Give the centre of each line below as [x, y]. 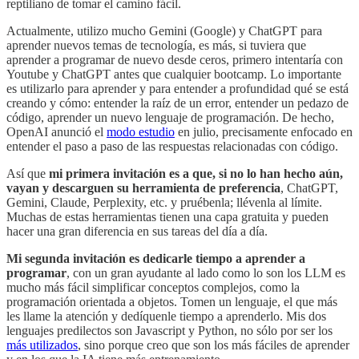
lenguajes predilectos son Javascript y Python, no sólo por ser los [169, 330]
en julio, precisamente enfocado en [264, 131]
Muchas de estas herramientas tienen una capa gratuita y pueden [167, 216]
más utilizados [42, 345]
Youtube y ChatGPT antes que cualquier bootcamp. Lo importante [174, 74]
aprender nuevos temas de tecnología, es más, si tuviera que [156, 45]
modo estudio [141, 131]
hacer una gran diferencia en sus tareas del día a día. [137, 231]
